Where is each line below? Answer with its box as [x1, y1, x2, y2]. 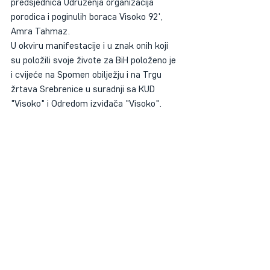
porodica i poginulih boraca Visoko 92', [11, 10, 165, 22]
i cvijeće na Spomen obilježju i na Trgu [11, 68, 164, 80]
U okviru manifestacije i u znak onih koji [11, 39, 171, 51]
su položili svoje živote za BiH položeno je [11, 54, 178, 66]
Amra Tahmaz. [11, 25, 70, 37]
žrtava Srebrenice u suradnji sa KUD [11, 83, 157, 95]
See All [166, 254, 193, 265]
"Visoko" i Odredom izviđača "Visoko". [11, 97, 162, 109]
